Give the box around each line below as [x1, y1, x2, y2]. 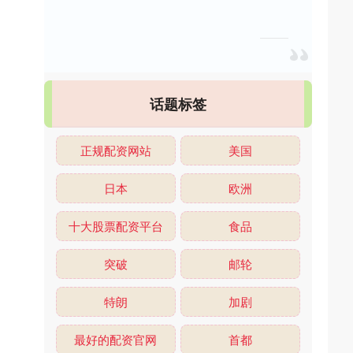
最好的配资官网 [74, 330, 158, 347]
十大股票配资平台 [68, 217, 163, 234]
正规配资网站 [80, 141, 151, 158]
